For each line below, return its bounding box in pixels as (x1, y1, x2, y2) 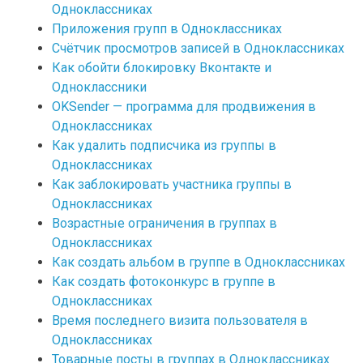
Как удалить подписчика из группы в (52, 138, 277, 154)
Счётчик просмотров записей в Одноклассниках (52, 41, 345, 57)
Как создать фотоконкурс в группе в (52, 274, 276, 290)
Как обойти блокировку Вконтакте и (52, 60, 272, 76)
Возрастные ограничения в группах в (52, 216, 278, 232)
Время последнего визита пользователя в (52, 313, 309, 329)
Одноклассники (52, 79, 147, 96)
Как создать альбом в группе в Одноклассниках (52, 254, 346, 271)
